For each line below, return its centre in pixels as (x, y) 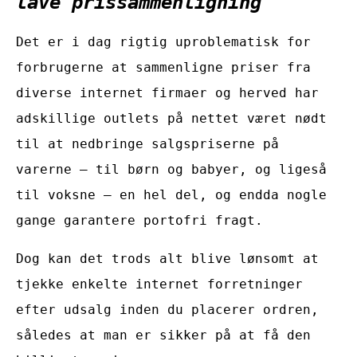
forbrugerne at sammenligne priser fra (163, 67)
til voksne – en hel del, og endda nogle (171, 194)
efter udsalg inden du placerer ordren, (167, 309)
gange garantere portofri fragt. (139, 220)
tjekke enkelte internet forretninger (159, 284)
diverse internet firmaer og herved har (167, 92)
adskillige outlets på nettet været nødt (171, 118)
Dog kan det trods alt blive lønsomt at (167, 258)
